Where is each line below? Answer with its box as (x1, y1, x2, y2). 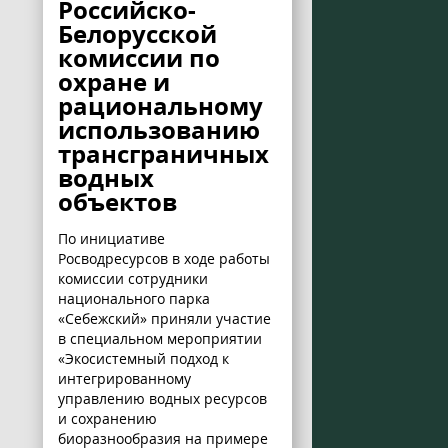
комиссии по (57, 40, 220, 74)
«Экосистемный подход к (57, 348, 229, 368)
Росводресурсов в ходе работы (57, 248, 270, 268)
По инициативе (57, 228, 165, 248)
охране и (57, 64, 170, 98)
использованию (57, 112, 260, 146)
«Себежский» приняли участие (57, 308, 271, 328)
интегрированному (57, 368, 191, 388)
